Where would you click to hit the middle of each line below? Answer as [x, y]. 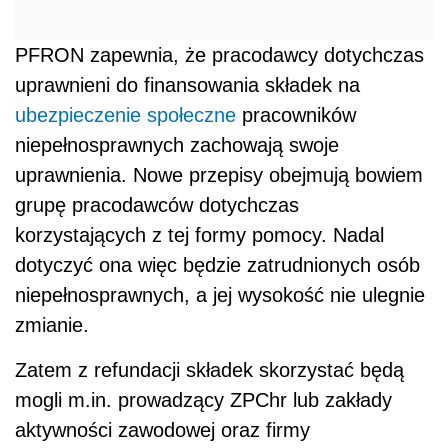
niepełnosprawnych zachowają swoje [177, 145]
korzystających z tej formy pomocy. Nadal [199, 235]
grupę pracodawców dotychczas [157, 205]
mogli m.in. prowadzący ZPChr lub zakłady [203, 400]
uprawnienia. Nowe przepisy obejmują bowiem [219, 175]
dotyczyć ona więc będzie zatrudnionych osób [217, 265]
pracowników [296, 115]
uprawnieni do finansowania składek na [187, 85]
